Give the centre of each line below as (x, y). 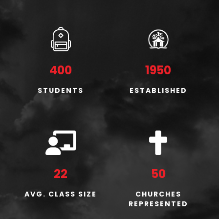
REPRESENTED (158, 204)
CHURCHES (158, 194)
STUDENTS (61, 91)
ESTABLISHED (158, 91)
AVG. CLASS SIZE (61, 194)
